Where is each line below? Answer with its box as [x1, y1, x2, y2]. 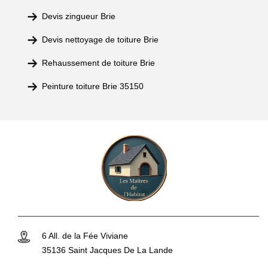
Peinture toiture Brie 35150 [42, 81, 144, 91]
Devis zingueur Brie [42, 11, 115, 21]
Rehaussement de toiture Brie [42, 58, 155, 68]
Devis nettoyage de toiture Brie [42, 35, 159, 44]
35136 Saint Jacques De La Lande [42, 245, 173, 255]
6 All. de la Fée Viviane [42, 231, 128, 240]
